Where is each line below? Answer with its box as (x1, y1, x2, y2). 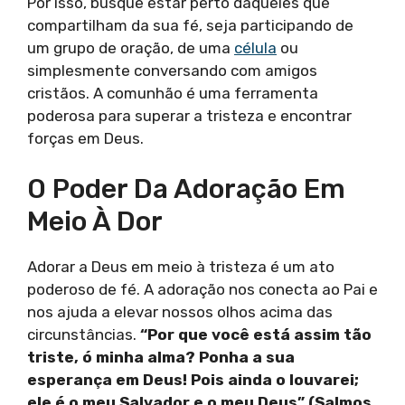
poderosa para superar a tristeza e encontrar (27, 106, 352, 125)
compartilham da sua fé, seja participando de (27, 15, 353, 34)
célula (234, 38, 277, 57)
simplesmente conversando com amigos (27, 61, 317, 80)
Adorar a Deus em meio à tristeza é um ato (27, 258, 334, 277)
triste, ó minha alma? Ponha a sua (27, 348, 295, 367)
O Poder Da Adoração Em (27, 173, 345, 206)
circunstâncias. (27, 325, 140, 344)
